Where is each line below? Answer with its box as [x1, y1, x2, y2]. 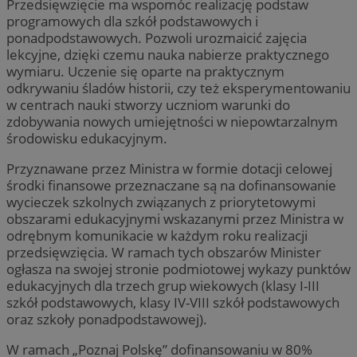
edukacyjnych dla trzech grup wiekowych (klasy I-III [6, 276, 320, 295]
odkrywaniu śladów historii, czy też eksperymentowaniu [6, 78, 351, 97]
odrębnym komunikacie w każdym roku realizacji [6, 226, 308, 245]
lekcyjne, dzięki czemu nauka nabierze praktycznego [6, 45, 329, 64]
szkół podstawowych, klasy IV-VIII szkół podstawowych [6, 292, 339, 312]
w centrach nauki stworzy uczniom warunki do [6, 95, 290, 114]
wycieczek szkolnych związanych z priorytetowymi [6, 192, 316, 211]
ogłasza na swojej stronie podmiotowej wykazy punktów [6, 259, 351, 278]
